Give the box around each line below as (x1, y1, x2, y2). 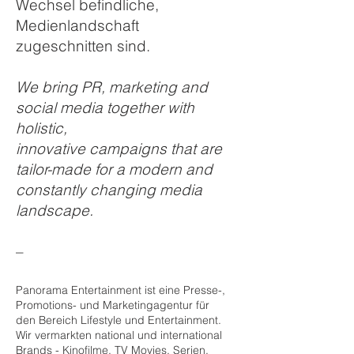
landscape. (16, 201, 93, 220)
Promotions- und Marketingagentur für (16, 298, 209, 312)
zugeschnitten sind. (16, 36, 150, 55)
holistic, (16, 119, 67, 137)
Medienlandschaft (16, 16, 143, 35)
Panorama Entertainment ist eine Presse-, (16, 283, 225, 297)
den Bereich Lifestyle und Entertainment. (16, 313, 221, 327)
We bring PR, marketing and (16, 77, 208, 96)
